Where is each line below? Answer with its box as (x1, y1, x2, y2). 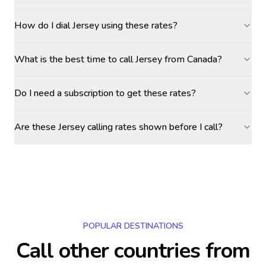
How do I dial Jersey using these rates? (14, 19, 178, 32)
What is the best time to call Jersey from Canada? (14, 53, 222, 66)
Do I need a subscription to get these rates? (14, 87, 196, 100)
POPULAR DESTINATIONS (83, 220, 183, 232)
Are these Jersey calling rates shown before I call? (14, 121, 223, 134)
